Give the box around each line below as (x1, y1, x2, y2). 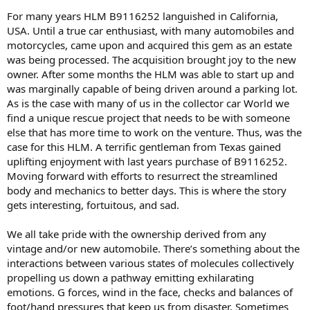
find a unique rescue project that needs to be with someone (7, 111, 290, 125)
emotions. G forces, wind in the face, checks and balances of (7, 285, 293, 300)
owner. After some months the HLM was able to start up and (7, 67, 294, 82)
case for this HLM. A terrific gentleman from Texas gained (7, 140, 281, 154)
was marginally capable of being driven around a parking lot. (7, 82, 298, 96)
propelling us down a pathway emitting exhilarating (7, 271, 254, 285)
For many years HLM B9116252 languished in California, (7, 9, 278, 24)
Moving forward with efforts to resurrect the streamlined (7, 169, 277, 183)
